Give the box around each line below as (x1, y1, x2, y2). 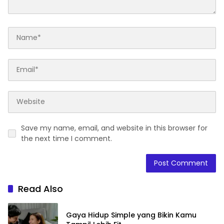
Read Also (18, 182, 63, 195)
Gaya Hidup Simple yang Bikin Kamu (66, 209, 196, 220)
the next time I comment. (21, 133, 112, 143)
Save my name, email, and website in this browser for (21, 122, 207, 133)
